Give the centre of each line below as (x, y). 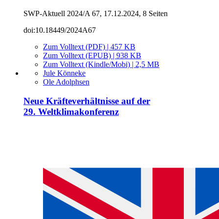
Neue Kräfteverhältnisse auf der (87, 101)
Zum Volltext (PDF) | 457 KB (89, 47)
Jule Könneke (64, 73)
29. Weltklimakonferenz (71, 111)
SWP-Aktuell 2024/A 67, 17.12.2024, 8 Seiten (96, 14)
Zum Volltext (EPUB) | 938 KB (92, 56)
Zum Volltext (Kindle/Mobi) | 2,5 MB (101, 65)
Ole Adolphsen (66, 82)
